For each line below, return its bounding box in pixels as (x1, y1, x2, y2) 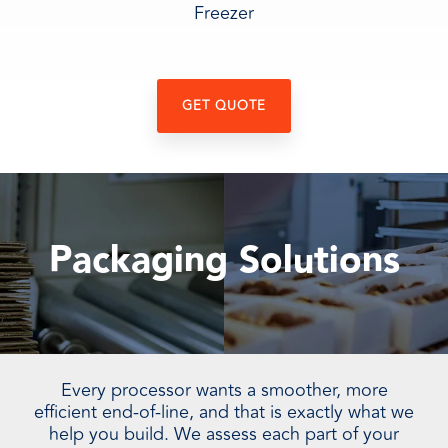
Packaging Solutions (48, 232, 400, 290)
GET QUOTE (182, 96, 266, 116)
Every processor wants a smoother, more (60, 376, 388, 404)
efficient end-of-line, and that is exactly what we (34, 398, 414, 426)
